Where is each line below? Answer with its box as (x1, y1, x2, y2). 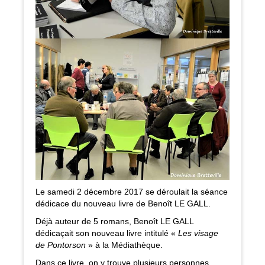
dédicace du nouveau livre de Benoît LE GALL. (35, 199, 211, 209)
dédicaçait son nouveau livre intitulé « (35, 228, 178, 238)
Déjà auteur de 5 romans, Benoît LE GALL (35, 216, 193, 227)
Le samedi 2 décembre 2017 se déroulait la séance (35, 187, 228, 197)
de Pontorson (35, 240, 86, 250)
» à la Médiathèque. (86, 240, 163, 250)
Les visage (178, 228, 218, 238)
